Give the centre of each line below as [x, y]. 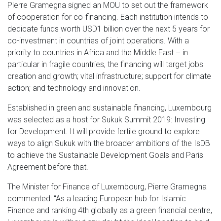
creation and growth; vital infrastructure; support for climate [109, 76]
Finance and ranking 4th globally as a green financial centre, [110, 210]
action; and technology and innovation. [74, 88]
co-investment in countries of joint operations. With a [98, 40]
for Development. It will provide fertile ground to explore [104, 131]
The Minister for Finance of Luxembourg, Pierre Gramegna [107, 186]
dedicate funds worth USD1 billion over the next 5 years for [109, 29]
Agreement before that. [48, 167]
